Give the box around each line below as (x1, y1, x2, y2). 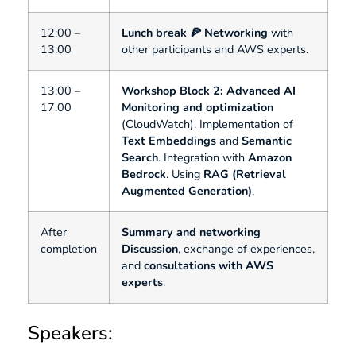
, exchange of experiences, (178, 241, 315, 257)
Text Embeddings (122, 133, 216, 149)
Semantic (242, 133, 292, 149)
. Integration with (158, 149, 248, 166)
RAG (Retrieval (203, 166, 286, 183)
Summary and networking (122, 224, 261, 241)
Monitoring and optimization (122, 99, 273, 116)
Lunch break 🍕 (122, 25, 201, 41)
